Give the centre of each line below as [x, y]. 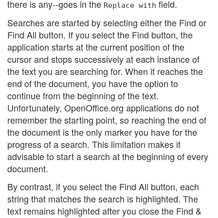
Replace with [130, 5]
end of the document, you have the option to [93, 83]
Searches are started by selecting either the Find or [107, 22]
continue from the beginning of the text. [83, 95]
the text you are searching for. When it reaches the [105, 71]
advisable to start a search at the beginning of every [108, 156]
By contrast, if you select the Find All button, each [103, 187]
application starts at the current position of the [96, 46]
